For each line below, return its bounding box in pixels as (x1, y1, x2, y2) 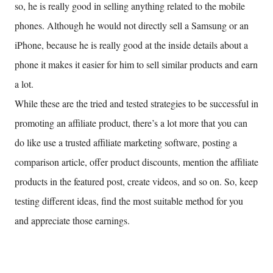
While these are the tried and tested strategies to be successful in (15, 97, 258, 110)
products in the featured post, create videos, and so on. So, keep (15, 175, 258, 188)
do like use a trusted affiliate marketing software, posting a (15, 136, 237, 149)
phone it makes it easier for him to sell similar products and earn (15, 58, 258, 71)
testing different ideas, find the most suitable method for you (15, 194, 243, 208)
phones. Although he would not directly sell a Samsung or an (15, 19, 249, 32)
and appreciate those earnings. (15, 214, 130, 227)
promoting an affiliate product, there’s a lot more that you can (15, 116, 247, 130)
